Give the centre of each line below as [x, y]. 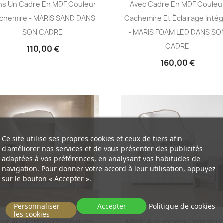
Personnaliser [37, 205]
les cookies [32, 213]
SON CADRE [43, 32]
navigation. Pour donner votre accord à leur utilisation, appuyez [109, 168]
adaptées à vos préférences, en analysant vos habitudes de [101, 158]
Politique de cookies [182, 205]
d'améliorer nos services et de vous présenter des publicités [102, 148]
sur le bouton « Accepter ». [46, 178]
